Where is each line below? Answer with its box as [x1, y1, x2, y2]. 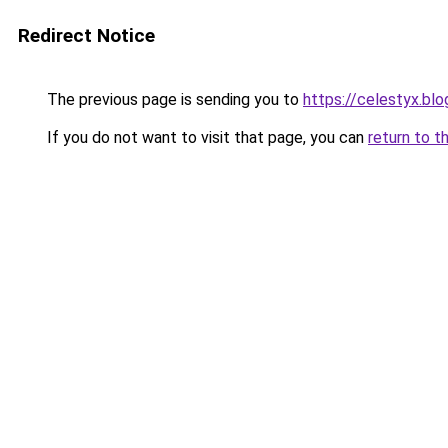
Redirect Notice [18, 24, 155, 47]
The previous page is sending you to [43, 90, 303, 109]
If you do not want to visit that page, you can [43, 128, 368, 147]
